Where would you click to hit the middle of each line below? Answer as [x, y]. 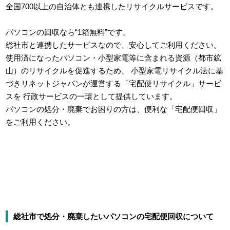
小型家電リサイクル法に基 [176, 70]
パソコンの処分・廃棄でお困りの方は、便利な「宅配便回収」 [114, 109]
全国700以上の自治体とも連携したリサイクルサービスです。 [112, 6]
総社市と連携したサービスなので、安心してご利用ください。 [114, 45]
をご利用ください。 [41, 122]
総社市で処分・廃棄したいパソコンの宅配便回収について [114, 216]
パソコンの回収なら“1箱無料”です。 [68, 32]
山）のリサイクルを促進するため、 [68, 70]
